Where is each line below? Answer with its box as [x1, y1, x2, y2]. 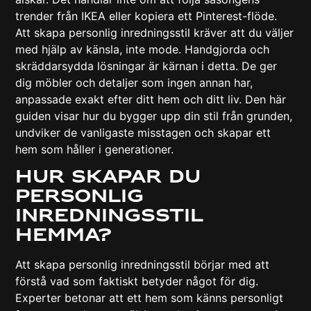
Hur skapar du [15, 165, 201, 189]
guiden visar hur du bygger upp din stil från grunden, [15, 108, 293, 123]
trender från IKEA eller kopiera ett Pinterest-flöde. [15, 8, 278, 23]
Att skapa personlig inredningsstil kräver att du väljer [15, 25, 294, 40]
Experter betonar [15, 291, 106, 305]
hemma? [15, 224, 112, 247]
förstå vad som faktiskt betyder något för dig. [15, 274, 259, 289]
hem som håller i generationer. [15, 142, 174, 156]
